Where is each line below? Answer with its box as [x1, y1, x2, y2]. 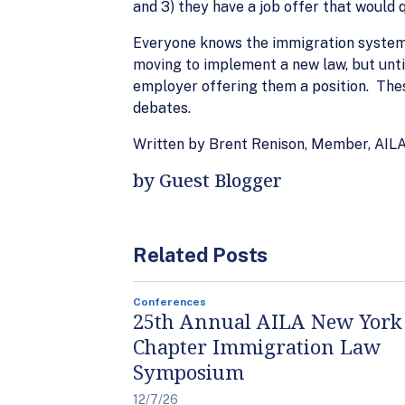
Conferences [133, 296, 206, 308]
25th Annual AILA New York [133, 307, 402, 334]
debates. [133, 99, 191, 117]
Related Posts [133, 243, 268, 267]
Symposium [133, 358, 244, 385]
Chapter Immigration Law [133, 333, 381, 360]
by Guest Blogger [133, 168, 282, 193]
